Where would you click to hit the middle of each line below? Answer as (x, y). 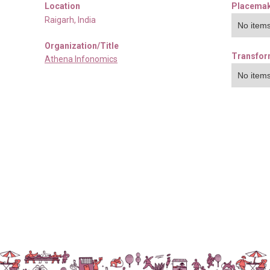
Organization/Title (82, 46)
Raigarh (59, 20)
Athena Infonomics (81, 59)
